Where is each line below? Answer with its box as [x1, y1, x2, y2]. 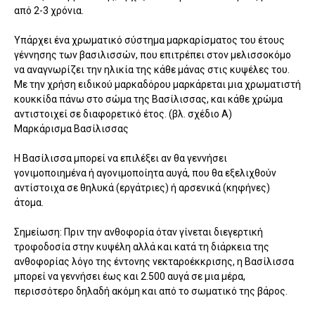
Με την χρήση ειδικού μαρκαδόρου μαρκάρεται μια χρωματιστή [14, 78, 301, 90]
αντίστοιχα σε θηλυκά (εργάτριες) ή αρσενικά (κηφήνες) [14, 181, 270, 193]
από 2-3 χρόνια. [14, 4, 84, 16]
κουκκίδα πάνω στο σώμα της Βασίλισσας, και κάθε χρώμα [14, 93, 283, 105]
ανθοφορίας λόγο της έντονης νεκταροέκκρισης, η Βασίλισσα [14, 255, 294, 267]
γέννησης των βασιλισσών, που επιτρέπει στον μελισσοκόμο [14, 49, 291, 60]
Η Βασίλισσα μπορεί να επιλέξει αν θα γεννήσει [14, 152, 227, 164]
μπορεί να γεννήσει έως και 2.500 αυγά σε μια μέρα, [14, 270, 245, 282]
